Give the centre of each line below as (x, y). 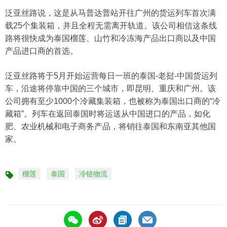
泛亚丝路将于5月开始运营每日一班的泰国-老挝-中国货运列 (111, 76)
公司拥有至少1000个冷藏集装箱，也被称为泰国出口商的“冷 (113, 101)
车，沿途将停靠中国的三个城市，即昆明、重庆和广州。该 (110, 89)
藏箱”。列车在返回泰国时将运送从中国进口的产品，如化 (108, 114)
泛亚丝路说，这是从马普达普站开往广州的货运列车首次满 (110, 13)
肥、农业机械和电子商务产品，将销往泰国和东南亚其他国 (110, 127)
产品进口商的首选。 (42, 51)
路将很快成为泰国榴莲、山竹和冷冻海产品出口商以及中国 (110, 39)
